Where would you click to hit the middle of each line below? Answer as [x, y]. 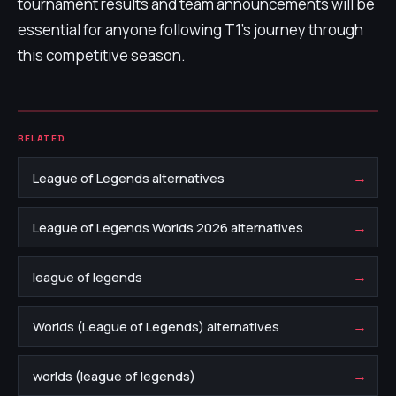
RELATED [42, 138]
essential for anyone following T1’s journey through [190, 30]
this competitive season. [102, 55]
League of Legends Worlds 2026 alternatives [168, 227]
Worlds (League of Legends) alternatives [156, 326]
